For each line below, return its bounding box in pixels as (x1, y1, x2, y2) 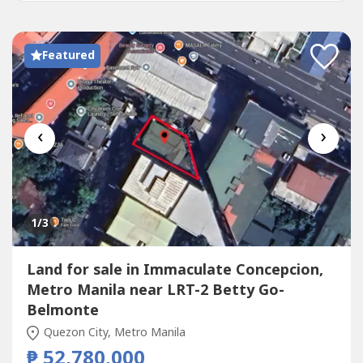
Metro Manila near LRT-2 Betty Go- (26, 280, 284, 301)
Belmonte (26, 300, 99, 322)
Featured (41, 46, 95, 64)
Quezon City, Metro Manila (41, 324, 186, 341)
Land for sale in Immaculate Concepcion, (26, 259, 323, 281)
